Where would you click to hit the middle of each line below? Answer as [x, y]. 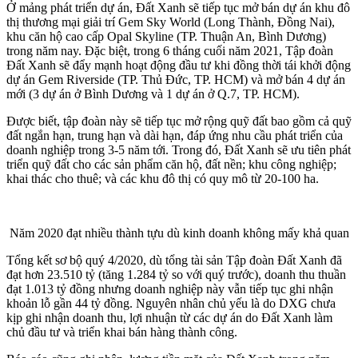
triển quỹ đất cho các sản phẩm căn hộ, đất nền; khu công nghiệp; [171, 165]
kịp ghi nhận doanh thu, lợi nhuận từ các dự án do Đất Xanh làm [169, 318]
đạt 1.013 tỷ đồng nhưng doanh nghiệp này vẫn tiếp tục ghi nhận [170, 289]
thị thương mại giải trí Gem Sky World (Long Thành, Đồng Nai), [171, 22]
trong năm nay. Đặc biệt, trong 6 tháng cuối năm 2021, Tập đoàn [170, 51]
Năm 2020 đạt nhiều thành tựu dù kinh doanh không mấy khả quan [179, 233]
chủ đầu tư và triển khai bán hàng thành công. [122, 332]
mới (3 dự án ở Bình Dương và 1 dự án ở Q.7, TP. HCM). [153, 94]
